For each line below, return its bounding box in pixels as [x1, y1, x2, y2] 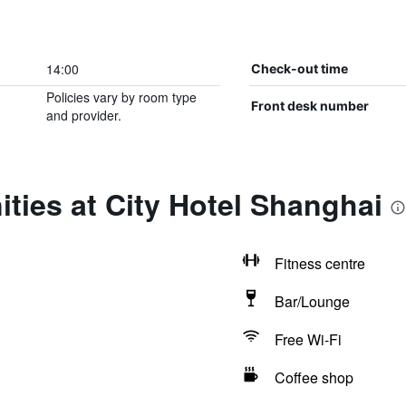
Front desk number [250, 98, 369, 113]
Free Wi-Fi [274, 329, 342, 350]
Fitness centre [274, 253, 365, 274]
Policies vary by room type [45, 88, 197, 106]
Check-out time [250, 61, 348, 76]
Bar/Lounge [274, 291, 350, 312]
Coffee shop [274, 367, 353, 388]
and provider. [45, 106, 121, 124]
